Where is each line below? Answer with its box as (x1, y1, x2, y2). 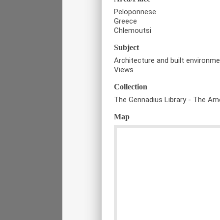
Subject (114, 43, 139, 52)
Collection (114, 82, 147, 91)
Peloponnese (114, 7, 156, 16)
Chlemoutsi (114, 26, 151, 35)
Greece (114, 16, 137, 26)
